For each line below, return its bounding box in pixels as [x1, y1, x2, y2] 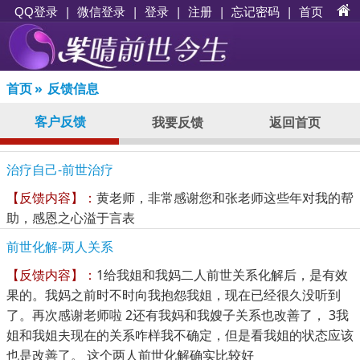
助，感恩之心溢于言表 [6, 208, 135, 227]
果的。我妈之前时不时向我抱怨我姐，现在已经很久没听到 [6, 285, 341, 304]
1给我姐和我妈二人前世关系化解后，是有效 [96, 265, 348, 284]
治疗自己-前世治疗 [6, 160, 113, 178]
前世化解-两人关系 [6, 237, 113, 256]
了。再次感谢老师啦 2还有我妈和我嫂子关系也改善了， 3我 [6, 305, 349, 324]
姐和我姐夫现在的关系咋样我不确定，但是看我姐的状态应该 [6, 325, 354, 344]
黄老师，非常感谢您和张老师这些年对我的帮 [96, 188, 354, 207]
